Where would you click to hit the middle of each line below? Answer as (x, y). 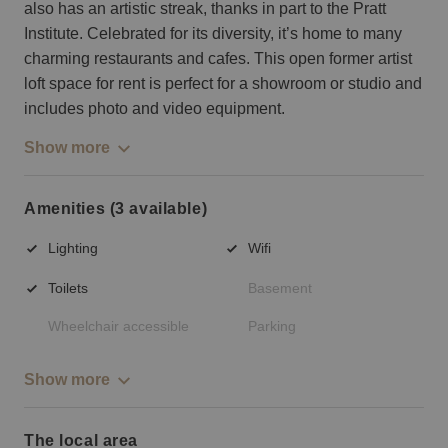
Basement (280, 287)
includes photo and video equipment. (154, 108)
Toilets (68, 287)
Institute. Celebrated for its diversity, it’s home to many (213, 33)
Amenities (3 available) (116, 209)
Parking (272, 326)
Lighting (73, 247)
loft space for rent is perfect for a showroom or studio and (223, 83)
